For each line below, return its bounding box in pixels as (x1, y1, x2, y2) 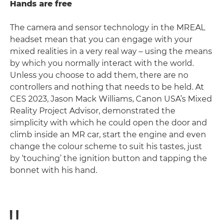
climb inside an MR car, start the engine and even (10, 129, 206, 139)
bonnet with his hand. (10, 165, 97, 175)
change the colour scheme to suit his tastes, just (10, 141, 202, 151)
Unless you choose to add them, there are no (10, 70, 188, 80)
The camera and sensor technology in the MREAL (10, 22, 205, 32)
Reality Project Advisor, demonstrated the (10, 106, 175, 115)
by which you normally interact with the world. (10, 58, 194, 68)
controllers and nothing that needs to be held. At (10, 82, 204, 92)
